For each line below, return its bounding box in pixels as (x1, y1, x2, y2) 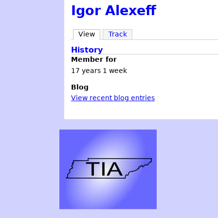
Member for (71, 55, 117, 64)
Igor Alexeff (71, 2, 156, 18)
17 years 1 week (71, 66, 127, 74)
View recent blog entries (71, 94, 155, 102)
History (71, 45, 103, 55)
